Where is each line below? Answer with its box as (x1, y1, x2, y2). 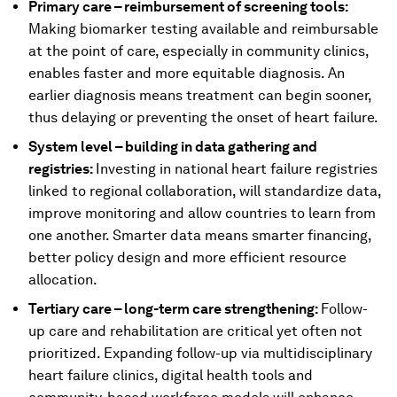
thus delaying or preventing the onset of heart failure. (28, 108, 378, 126)
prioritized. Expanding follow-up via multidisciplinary (28, 344, 372, 362)
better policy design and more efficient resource (28, 248, 346, 266)
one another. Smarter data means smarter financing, (28, 226, 371, 244)
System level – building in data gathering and (28, 137, 317, 155)
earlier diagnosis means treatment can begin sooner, (28, 86, 371, 104)
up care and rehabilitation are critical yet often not (28, 322, 362, 339)
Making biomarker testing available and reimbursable (28, 19, 378, 37)
